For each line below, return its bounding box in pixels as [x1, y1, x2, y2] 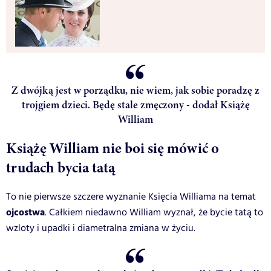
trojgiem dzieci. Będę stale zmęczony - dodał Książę [21, 97, 250, 113]
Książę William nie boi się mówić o [6, 138, 219, 159]
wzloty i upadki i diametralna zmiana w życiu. [6, 221, 195, 236]
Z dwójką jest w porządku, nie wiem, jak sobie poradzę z [11, 83, 260, 98]
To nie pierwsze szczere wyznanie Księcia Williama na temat [6, 190, 256, 204]
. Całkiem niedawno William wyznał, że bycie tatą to [45, 206, 263, 220]
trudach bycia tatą [6, 157, 115, 178]
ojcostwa [6, 205, 45, 221]
